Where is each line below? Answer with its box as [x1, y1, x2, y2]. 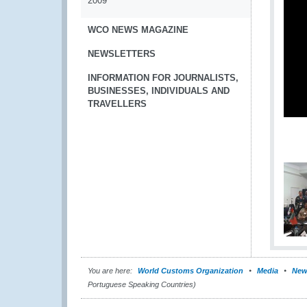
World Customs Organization [138, 267, 245, 275]
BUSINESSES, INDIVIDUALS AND [88, 86, 230, 96]
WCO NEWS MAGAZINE [88, 25, 188, 35]
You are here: [88, 267, 132, 275]
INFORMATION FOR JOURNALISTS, [88, 73, 238, 83]
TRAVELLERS [88, 99, 147, 109]
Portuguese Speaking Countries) [88, 280, 196, 288]
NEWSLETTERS [88, 49, 156, 59]
